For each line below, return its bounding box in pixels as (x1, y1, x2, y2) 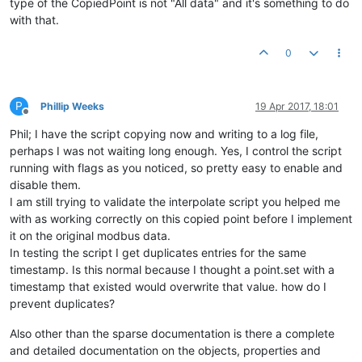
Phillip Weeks (40, 100, 104, 112)
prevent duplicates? (10, 297, 115, 310)
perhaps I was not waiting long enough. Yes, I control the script (10, 144, 342, 158)
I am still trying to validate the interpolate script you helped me (10, 195, 340, 208)
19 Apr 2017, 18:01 (255, 100, 339, 112)
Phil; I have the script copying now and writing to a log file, (10, 127, 318, 141)
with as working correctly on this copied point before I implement (10, 212, 352, 225)
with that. (10, 13, 59, 27)
